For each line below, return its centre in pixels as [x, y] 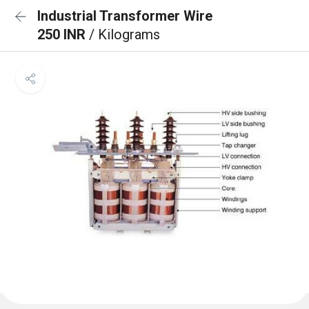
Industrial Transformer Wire [125, 16]
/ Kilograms [124, 34]
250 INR [63, 34]
